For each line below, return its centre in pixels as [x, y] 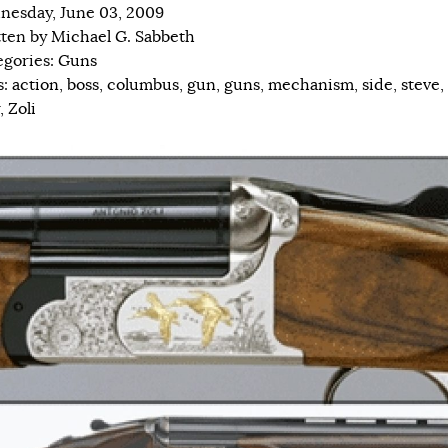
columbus [143, 84]
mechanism [311, 84]
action [35, 84]
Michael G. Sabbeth [123, 36]
